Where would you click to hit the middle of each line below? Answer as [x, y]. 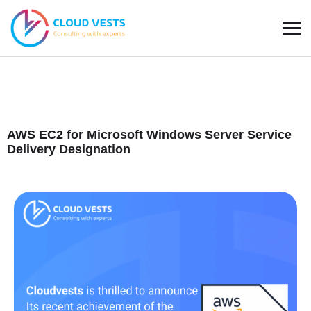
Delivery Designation [69, 149]
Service [269, 135]
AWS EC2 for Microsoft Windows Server [127, 135]
